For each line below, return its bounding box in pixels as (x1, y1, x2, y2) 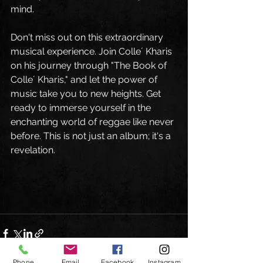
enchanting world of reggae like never (11, 116, 176, 127)
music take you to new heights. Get (11, 87, 163, 99)
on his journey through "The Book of (11, 59, 169, 71)
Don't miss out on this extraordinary (11, 31, 166, 43)
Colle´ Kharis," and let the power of (11, 73, 160, 85)
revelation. (11, 144, 55, 156)
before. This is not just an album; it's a (11, 130, 173, 141)
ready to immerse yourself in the (11, 102, 153, 113)
